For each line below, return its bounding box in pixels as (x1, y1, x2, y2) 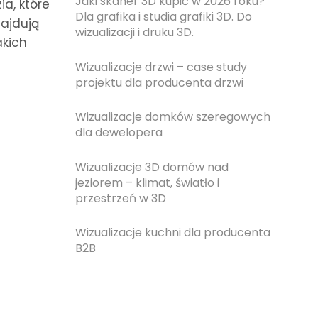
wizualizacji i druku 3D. (75, 24, 194, 41)
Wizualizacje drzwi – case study (75, 58, 247, 75)
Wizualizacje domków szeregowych (75, 109, 270, 126)
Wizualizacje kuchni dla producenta (75, 224, 270, 241)
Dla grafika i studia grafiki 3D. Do (75, 9, 252, 26)
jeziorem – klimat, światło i (75, 174, 219, 191)
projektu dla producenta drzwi (75, 74, 243, 91)
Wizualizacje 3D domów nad (75, 158, 229, 175)
